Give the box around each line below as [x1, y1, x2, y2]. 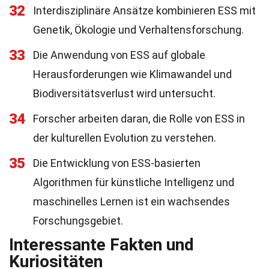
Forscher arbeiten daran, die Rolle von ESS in [33, 112, 245, 125]
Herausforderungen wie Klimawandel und [33, 68, 232, 80]
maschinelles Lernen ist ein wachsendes [33, 195, 230, 208]
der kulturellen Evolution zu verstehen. [33, 131, 216, 144]
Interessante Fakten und [9, 235, 194, 255]
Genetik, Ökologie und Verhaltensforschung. [33, 23, 244, 36]
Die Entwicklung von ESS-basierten [33, 157, 201, 169]
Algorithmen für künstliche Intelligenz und [33, 176, 234, 189]
